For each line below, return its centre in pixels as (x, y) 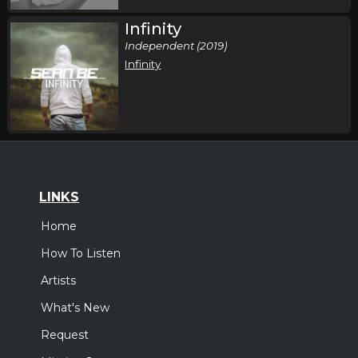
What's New (76, 308)
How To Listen (81, 254)
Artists (59, 281)
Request (65, 335)
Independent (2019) (176, 46)
